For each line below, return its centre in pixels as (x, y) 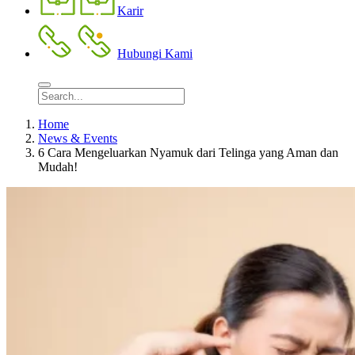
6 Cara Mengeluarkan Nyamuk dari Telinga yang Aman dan (188, 153)
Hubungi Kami (155, 53)
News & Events (78, 138)
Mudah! (58, 167)
